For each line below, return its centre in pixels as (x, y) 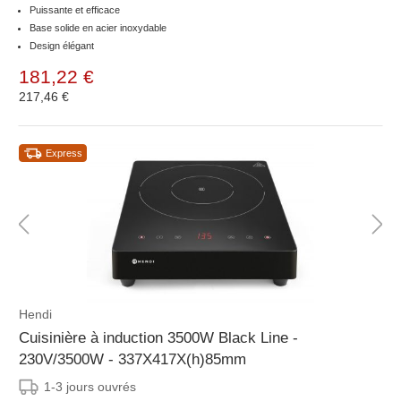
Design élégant (62, 46)
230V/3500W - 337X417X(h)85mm (132, 360)
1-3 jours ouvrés (90, 387)
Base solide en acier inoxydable (98, 28)
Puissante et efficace (75, 10)
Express (64, 154)
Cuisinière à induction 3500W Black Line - (158, 338)
